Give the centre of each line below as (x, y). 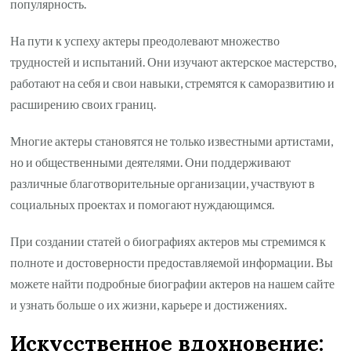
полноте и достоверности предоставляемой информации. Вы (172, 262)
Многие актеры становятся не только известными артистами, (172, 141)
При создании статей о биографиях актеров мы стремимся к (168, 241)
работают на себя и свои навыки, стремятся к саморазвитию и (173, 83)
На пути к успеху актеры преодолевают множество (145, 41)
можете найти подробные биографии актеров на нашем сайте (173, 284)
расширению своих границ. (83, 104)
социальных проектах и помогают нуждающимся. (143, 204)
